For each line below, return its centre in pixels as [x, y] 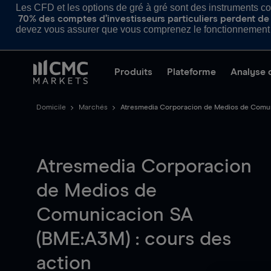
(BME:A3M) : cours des [134, 240]
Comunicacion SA [115, 215]
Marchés [93, 108]
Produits [133, 72]
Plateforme [191, 72]
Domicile [51, 108]
